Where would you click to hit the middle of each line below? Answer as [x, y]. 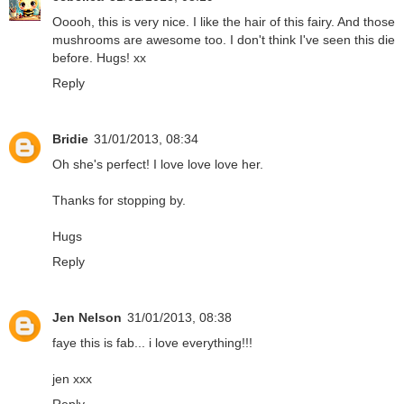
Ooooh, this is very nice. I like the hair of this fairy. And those [224, 21]
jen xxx [72, 378]
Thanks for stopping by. [119, 200]
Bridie [70, 138]
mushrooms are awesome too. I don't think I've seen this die [224, 39]
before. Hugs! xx [99, 57]
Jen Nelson [87, 317]
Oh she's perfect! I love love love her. [158, 164]
